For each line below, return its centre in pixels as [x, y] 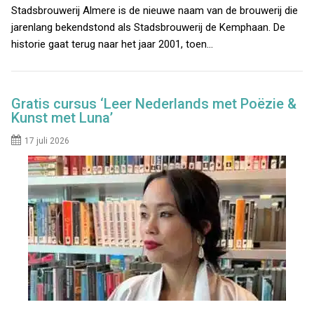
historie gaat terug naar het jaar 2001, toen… [112, 44]
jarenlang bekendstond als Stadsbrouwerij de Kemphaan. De [149, 27]
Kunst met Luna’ [62, 118]
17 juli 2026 [47, 141]
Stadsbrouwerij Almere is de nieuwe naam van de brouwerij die [155, 10]
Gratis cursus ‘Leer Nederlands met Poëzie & [154, 104]
